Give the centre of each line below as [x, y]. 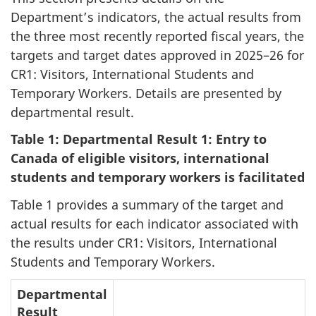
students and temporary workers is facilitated [158, 177]
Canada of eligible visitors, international [140, 158]
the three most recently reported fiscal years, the [157, 36]
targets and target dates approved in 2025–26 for [157, 55]
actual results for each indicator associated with [154, 223]
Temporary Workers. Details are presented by [146, 93]
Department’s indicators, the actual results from [156, 17]
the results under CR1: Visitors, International [144, 242]
